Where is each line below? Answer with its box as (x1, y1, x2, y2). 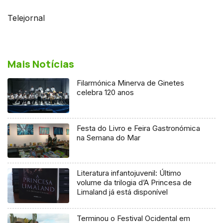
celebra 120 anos (77, 87, 134, 97)
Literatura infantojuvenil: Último (77, 168, 182, 178)
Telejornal (7, 12, 45, 23)
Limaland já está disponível (77, 187, 168, 197)
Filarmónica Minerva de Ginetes (77, 78, 185, 88)
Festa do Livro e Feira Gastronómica (77, 123, 201, 133)
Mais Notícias (7, 57, 74, 71)
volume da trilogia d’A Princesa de (77, 178, 192, 188)
